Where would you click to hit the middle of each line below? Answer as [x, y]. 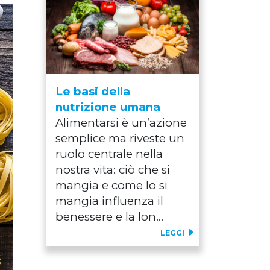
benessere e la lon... [109, 217]
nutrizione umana [108, 107]
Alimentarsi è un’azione [121, 123]
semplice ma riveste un [120, 139]
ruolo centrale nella [109, 154]
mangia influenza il [109, 201]
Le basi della [93, 92]
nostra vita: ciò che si [113, 170]
